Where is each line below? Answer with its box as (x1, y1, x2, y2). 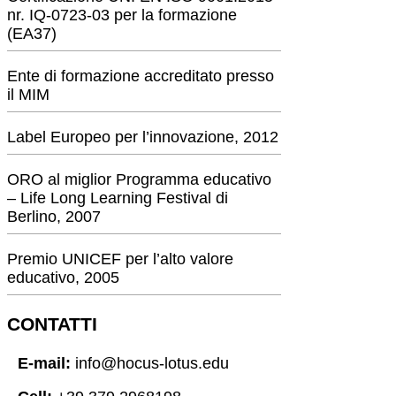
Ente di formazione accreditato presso (7, 66, 274, 85)
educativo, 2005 (7, 268, 119, 286)
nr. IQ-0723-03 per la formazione (7, 5, 237, 24)
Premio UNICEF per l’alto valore (7, 249, 233, 268)
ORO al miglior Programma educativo (7, 170, 271, 188)
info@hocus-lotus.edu (71, 354, 229, 372)
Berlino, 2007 (7, 207, 101, 225)
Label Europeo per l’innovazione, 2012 (7, 127, 278, 146)
